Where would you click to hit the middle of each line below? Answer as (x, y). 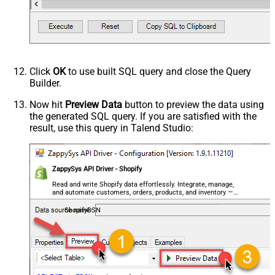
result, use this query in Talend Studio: (111, 128)
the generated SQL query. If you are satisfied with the (143, 116)
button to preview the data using (193, 104)
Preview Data (94, 104)
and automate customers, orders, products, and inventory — (143, 192)
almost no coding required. (93, 200)
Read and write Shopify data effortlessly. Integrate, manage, (143, 184)
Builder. (45, 83)
